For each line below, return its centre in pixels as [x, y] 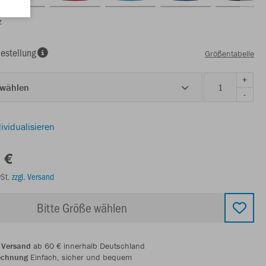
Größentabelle [229, 54]
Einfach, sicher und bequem [80, 257]
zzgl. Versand [33, 176]
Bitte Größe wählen [82, 207]
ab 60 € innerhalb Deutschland [88, 246]
